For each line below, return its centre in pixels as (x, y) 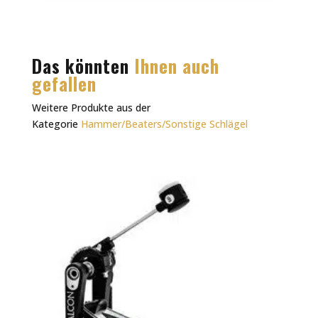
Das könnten (83, 66)
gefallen (64, 84)
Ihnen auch (176, 66)
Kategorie (56, 124)
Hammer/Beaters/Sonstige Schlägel (164, 124)
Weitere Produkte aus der (91, 108)
